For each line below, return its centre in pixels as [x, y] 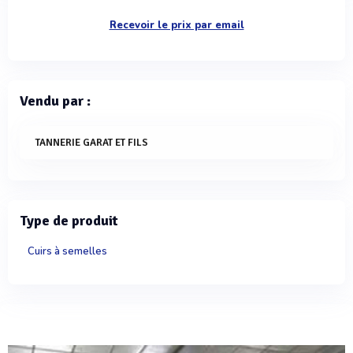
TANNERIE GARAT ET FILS [92, 143]
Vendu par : [55, 101]
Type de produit [69, 221]
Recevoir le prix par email [176, 25]
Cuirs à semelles [67, 252]
